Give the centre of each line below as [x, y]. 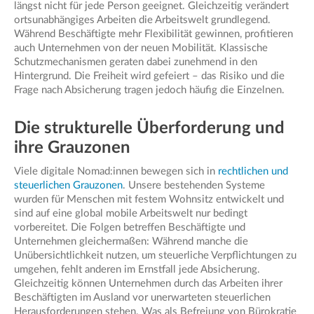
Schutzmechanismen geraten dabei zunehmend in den [136, 62]
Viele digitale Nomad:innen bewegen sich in [116, 172]
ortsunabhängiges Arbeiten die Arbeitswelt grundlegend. [142, 20]
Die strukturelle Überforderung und [149, 129]
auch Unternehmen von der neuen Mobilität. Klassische [141, 48]
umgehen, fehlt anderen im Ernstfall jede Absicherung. [137, 270]
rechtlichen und [253, 172]
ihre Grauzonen [72, 148]
